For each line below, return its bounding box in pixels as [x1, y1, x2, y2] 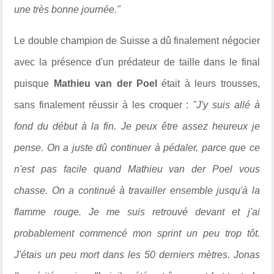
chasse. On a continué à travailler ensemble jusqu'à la [14, 185, 260, 196]
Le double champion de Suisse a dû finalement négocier [14, 35, 260, 46]
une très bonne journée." [14, 4, 121, 15]
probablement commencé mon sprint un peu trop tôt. [14, 228, 260, 239]
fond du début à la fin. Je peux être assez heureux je [14, 120, 260, 131]
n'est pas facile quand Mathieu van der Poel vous [14, 163, 260, 174]
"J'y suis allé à [193, 99, 260, 110]
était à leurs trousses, [161, 78, 260, 89]
